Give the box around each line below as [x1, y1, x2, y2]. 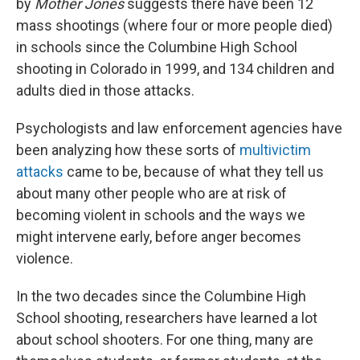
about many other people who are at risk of [16, 184, 287, 202]
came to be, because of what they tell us [63, 162, 324, 180]
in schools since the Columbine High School [16, 38, 297, 55]
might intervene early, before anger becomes [16, 227, 301, 245]
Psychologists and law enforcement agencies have [16, 119, 342, 137]
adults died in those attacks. [16, 81, 194, 99]
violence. [16, 249, 73, 267]
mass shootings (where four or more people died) [16, 16, 333, 34]
